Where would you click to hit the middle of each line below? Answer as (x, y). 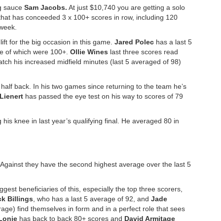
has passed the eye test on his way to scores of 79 (104, 96)
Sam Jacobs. (46, 8)
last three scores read (143, 52)
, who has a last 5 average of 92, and (92, 199)
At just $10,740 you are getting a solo (126, 8)
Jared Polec (135, 42)
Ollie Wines (89, 52)
